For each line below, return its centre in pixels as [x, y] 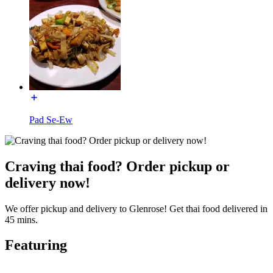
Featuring [36, 245]
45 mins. [21, 219]
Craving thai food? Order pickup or [117, 166]
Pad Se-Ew [51, 119]
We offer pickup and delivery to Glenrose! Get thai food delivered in [136, 208]
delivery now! [48, 183]
